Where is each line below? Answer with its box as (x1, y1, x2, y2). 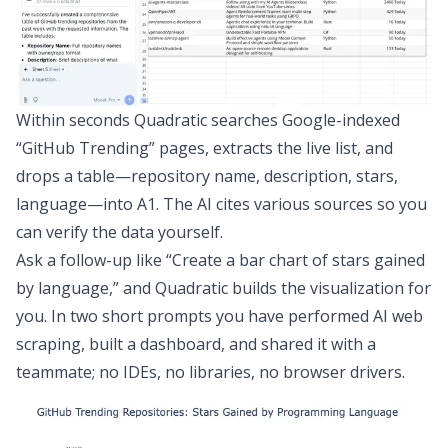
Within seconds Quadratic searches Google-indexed (16, 109, 400, 132)
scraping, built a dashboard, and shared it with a (16, 333, 376, 356)
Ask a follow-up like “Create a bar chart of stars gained (16, 249, 425, 272)
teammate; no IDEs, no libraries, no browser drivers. (16, 361, 405, 384)
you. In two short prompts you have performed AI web (16, 305, 423, 328)
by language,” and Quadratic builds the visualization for (16, 277, 431, 300)
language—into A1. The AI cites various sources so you (16, 193, 427, 216)
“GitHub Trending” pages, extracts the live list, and (16, 137, 393, 160)
